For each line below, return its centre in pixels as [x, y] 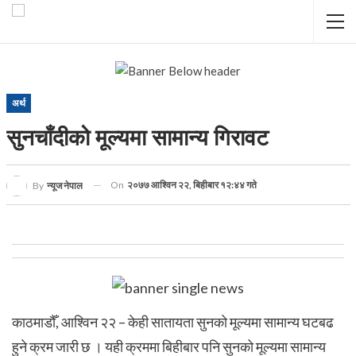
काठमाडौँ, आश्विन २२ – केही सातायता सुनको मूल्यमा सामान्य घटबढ [173, 321]
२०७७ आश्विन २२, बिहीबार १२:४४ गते [192, 184]
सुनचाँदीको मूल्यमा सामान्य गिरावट [137, 137]
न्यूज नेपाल [64, 185]
